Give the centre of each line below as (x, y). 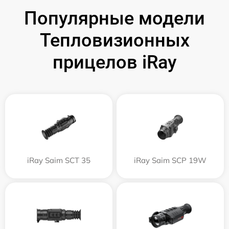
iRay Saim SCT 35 (59, 160)
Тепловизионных (114, 40)
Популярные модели (114, 18)
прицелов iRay (114, 62)
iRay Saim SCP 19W (170, 160)
